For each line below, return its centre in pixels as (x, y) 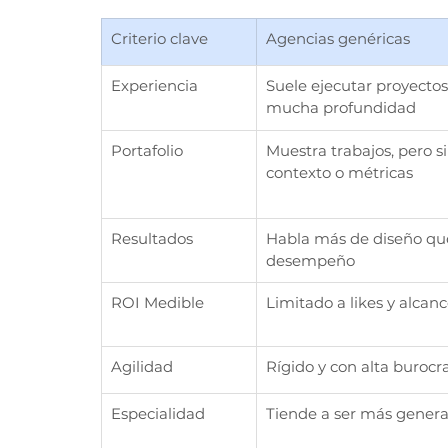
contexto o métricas (339, 173)
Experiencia (154, 86)
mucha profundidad (341, 108)
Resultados (152, 239)
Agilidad (142, 367)
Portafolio (147, 151)
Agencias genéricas (338, 39)
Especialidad (158, 414)
